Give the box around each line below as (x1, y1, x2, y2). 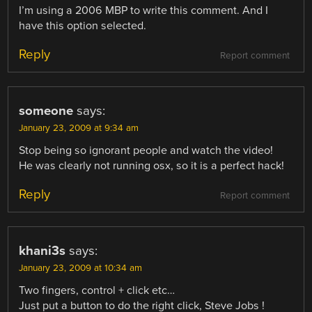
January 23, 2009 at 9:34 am (19, 122, 139, 134)
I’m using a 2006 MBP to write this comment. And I (19, 3, 269, 17)
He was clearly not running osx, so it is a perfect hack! (19, 158, 285, 173)
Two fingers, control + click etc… (19, 283, 175, 298)
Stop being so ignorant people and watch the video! (19, 143, 274, 157)
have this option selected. (19, 18, 147, 33)
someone (19, 102, 74, 118)
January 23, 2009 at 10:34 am (19, 263, 143, 274)
